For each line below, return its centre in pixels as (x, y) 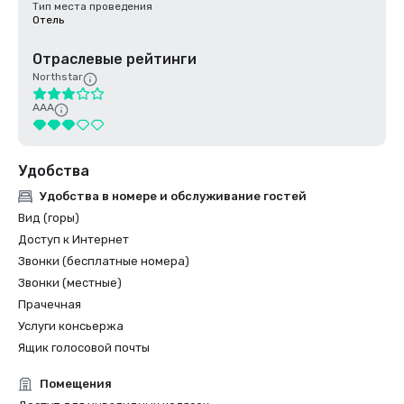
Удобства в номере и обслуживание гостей (173, 196)
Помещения (76, 384)
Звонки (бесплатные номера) (104, 261)
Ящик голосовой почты (84, 348)
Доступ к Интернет (73, 239)
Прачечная (50, 304)
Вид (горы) (49, 218)
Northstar (58, 77)
